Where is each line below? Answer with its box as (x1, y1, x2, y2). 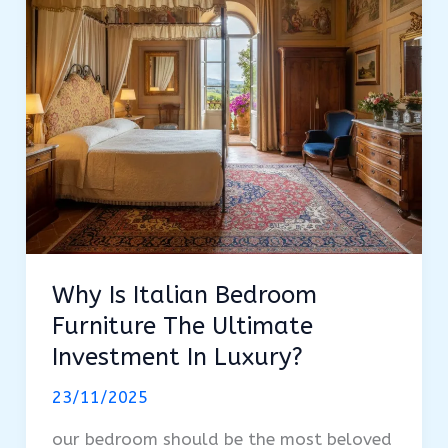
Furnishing (50, 18, 133, 39)
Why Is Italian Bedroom (51, 280, 317, 309)
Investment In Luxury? (51, 342, 303, 371)
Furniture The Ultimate (51, 311, 313, 340)
